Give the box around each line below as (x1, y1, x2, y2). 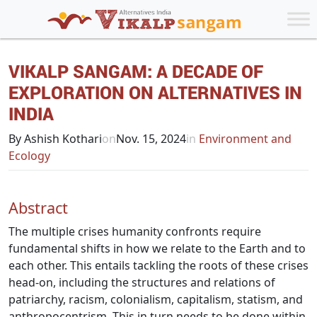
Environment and (196, 131, 292, 146)
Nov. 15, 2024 (116, 131, 186, 146)
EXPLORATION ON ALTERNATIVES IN (8, 81, 302, 104)
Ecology (8, 148, 50, 163)
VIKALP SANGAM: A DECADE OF (8, 59, 263, 83)
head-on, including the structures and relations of (8, 275, 275, 290)
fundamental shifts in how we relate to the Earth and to (8, 241, 306, 256)
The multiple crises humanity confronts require (8, 224, 261, 239)
